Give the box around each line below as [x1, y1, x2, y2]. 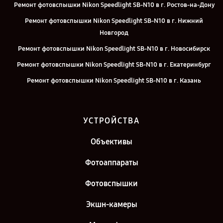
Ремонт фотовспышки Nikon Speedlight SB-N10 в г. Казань [27, 77, 201, 85]
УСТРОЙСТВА [83, 116, 140, 125]
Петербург [99, 105, 129, 112]
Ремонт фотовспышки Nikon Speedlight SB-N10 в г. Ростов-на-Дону [13, 1, 215, 9]
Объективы [91, 137, 132, 146]
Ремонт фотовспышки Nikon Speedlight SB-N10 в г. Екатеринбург [17, 61, 211, 69]
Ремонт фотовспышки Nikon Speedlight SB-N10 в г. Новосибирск [18, 45, 210, 53]
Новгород [100, 29, 128, 37]
